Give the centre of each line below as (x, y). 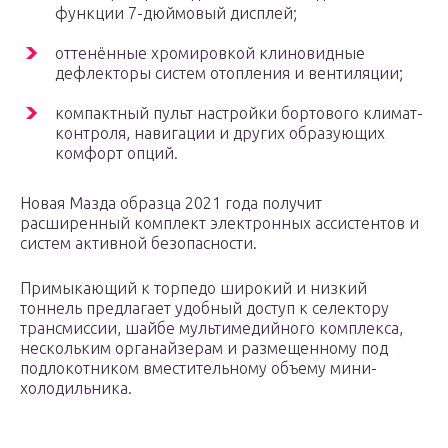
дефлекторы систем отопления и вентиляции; (229, 73)
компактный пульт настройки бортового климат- (239, 113)
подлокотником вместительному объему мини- (198, 368)
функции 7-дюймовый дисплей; (176, 13)
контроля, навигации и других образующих (220, 133)
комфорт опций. (116, 153)
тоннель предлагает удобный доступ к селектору (204, 308)
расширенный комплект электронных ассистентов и (219, 223)
